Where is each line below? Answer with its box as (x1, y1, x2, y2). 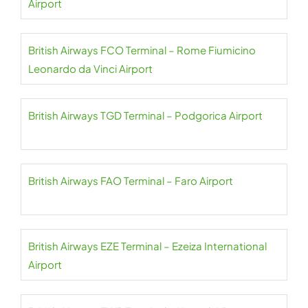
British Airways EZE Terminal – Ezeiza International (28, 239, 267, 252)
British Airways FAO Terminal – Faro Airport (28, 174, 233, 187)
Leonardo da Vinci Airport (28, 62, 153, 75)
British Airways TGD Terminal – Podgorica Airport (28, 109, 263, 122)
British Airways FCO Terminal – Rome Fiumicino (28, 43, 256, 56)
